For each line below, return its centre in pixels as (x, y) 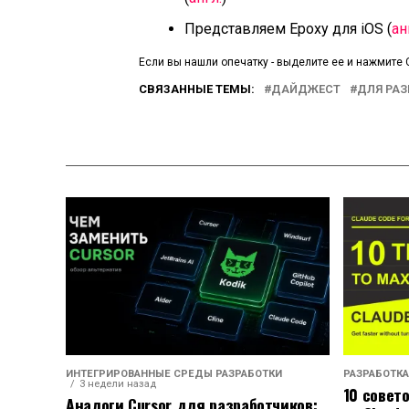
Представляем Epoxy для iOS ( (288, 28)
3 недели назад (118, 383)
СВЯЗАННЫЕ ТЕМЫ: (197, 89)
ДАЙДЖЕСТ (306, 89)
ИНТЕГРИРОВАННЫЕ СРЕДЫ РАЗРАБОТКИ (174, 373)
